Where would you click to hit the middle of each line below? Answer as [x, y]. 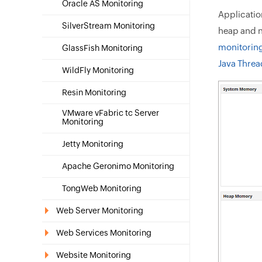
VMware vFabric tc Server [111, 113]
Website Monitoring [94, 255]
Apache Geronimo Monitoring [118, 166]
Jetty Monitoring [93, 144]
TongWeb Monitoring [102, 188]
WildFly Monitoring [98, 70]
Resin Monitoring [94, 92]
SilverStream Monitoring [108, 26]
